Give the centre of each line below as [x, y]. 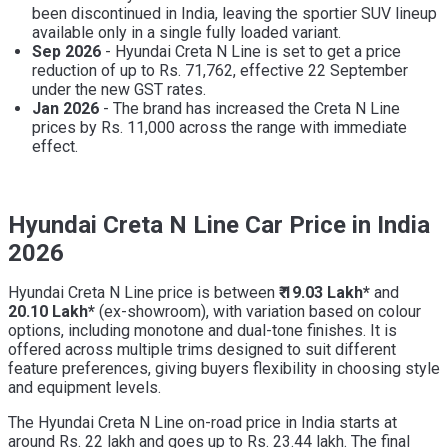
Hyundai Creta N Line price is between [141, 293]
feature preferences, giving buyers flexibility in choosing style [224, 369]
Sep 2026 [66, 52]
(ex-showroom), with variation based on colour [258, 312]
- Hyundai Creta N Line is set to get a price [251, 52]
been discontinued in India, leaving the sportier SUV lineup [234, 14]
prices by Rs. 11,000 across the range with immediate [219, 128]
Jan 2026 [65, 109]
